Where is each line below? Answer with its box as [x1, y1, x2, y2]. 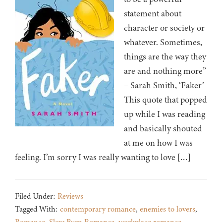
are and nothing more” [124, 65, 206, 77]
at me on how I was [124, 137, 193, 149]
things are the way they [124, 51, 206, 63]
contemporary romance [60, 204, 136, 215]
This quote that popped [124, 94, 207, 106]
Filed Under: [15, 191, 57, 202]
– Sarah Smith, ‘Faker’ [124, 79, 204, 92]
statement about [124, 7, 181, 20]
